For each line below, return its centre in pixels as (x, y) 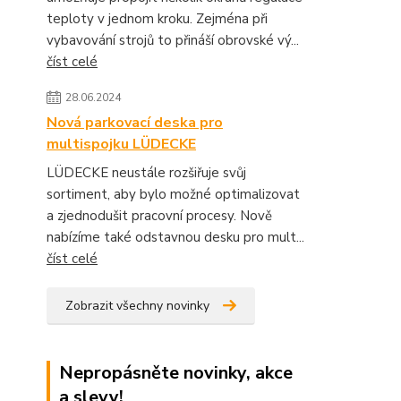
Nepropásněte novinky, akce (176, 373)
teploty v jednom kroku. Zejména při (157, 19)
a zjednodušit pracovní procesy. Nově (159, 216)
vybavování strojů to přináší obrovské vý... (173, 40)
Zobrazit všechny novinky (137, 306)
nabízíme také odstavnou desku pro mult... (175, 237)
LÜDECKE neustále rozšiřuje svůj (146, 173)
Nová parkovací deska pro (135, 123)
